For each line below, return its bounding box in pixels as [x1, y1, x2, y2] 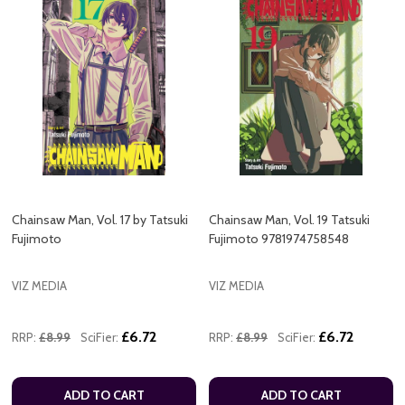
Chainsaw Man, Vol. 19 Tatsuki [209, 212, 370, 229]
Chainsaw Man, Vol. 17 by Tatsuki [12, 212, 188, 229]
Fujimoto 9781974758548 [209, 231, 349, 248]
